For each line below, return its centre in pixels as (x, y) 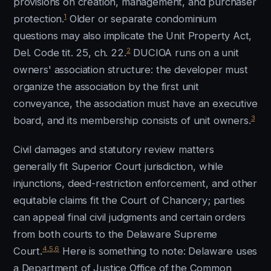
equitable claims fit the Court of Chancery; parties (129, 200)
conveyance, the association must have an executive (135, 103)
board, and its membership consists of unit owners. (132, 120)
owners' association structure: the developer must (131, 70)
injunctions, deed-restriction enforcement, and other (135, 183)
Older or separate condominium (141, 19)
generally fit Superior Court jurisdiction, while (118, 166)
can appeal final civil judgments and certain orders (130, 217)
